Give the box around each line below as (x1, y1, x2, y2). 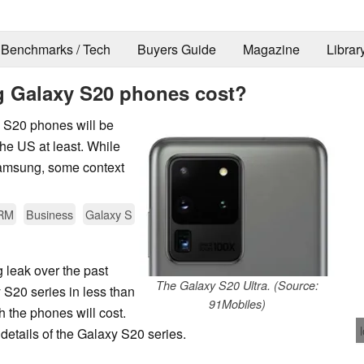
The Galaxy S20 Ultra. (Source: (156, 276, 318, 293)
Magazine (242, 40, 300, 59)
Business (26, 205, 73, 223)
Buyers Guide (136, 40, 216, 59)
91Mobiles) (209, 295, 266, 312)
